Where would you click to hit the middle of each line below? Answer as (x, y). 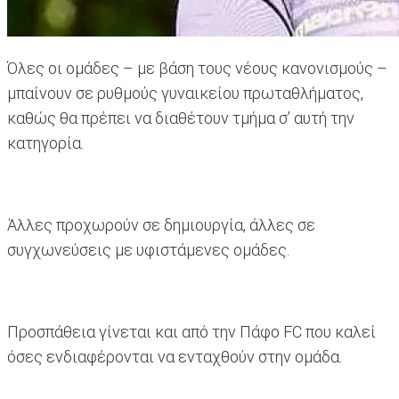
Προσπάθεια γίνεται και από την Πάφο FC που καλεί (191, 332)
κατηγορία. (45, 143)
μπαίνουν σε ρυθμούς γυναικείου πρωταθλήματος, (185, 94)
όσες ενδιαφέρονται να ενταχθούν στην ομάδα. (175, 357)
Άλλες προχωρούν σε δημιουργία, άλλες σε (161, 225)
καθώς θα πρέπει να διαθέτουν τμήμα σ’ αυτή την (181, 118)
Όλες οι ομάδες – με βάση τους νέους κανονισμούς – (197, 69)
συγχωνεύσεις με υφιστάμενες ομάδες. (148, 250)
